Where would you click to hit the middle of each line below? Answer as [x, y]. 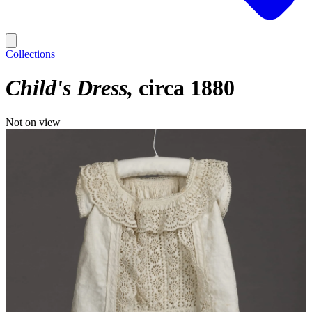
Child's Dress [67, 88]
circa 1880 [187, 88]
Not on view [33, 122]
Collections [30, 54]
